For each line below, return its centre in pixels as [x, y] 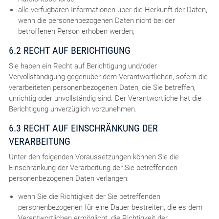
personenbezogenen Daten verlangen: [68, 178]
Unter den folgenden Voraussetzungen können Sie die [94, 157]
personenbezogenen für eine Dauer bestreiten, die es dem [110, 207]
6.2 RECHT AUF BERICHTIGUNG [69, 50]
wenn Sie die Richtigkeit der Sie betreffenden [89, 196]
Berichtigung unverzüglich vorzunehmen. [73, 109]
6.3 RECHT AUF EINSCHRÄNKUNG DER [83, 128]
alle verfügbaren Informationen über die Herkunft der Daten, [112, 10]
